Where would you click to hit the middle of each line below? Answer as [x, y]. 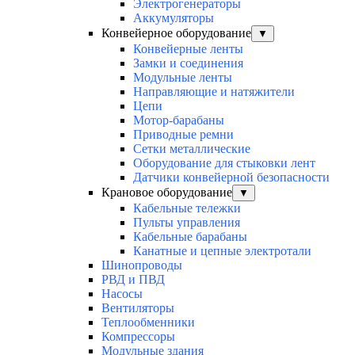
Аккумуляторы [174, 18]
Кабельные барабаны [190, 237]
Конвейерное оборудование [176, 33]
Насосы [122, 294]
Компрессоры [138, 337]
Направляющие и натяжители [214, 92]
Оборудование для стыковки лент [224, 163]
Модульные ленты [183, 78]
